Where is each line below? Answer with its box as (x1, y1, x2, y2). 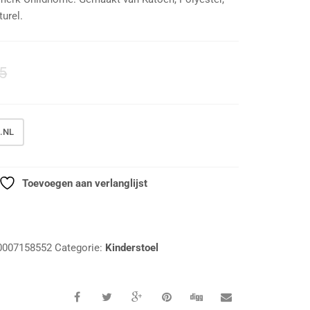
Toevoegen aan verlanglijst (21, 177, 147, 190)
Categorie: (55, 241, 106, 255)
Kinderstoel (105, 241, 159, 255)
